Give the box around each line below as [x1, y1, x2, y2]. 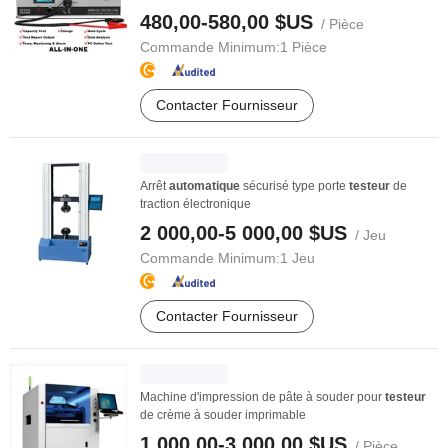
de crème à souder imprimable [140, 408, 306, 422]
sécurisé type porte [240, 179, 349, 193]
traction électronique [140, 197, 251, 211]
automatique [169, 179, 240, 193]
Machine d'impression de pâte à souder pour [140, 390, 385, 404]
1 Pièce [280, 39, 327, 55]
